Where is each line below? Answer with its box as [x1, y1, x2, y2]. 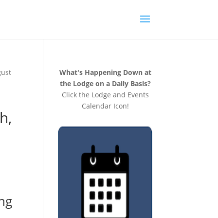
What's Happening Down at [59, 68, 151, 77]
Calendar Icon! [81, 101, 129, 110]
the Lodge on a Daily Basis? [59, 79, 151, 88]
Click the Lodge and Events [61, 90, 149, 99]
